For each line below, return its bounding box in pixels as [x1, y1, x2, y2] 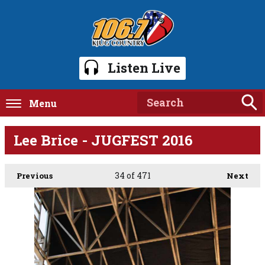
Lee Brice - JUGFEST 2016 [14, 130, 193, 150]
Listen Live [108, 59, 180, 76]
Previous [17, 170, 53, 181]
